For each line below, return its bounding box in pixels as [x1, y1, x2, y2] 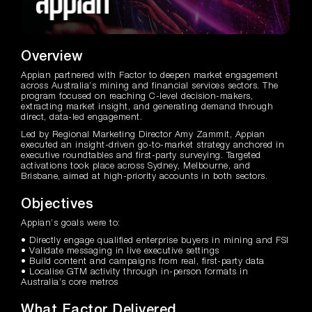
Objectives [21, 197, 93, 211]
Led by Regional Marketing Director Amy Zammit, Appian [21, 130, 265, 139]
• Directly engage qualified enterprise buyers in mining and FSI [21, 236, 289, 245]
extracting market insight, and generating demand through [21, 102, 273, 111]
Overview [21, 49, 83, 63]
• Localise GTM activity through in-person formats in [21, 267, 248, 276]
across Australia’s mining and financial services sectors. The [21, 81, 279, 91]
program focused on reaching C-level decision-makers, [21, 92, 253, 101]
